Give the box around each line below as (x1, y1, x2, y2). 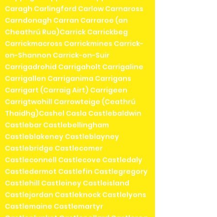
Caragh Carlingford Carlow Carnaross (5, 3, 143, 14)
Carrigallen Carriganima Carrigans (5, 73, 131, 83)
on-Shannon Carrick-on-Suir (5, 50, 109, 60)
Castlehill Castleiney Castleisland (5, 178, 129, 188)
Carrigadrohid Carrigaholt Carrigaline (5, 62, 143, 72)
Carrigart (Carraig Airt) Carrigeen (5, 85, 127, 95)
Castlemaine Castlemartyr (5, 201, 103, 211)
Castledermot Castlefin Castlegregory (5, 166, 148, 176)
